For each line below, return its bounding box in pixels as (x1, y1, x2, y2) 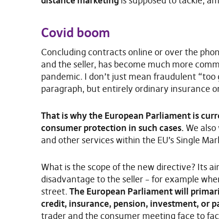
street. (41, 185, 67, 197)
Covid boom (41, 24, 110, 41)
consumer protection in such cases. (41, 122, 184, 133)
